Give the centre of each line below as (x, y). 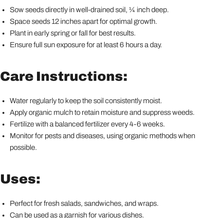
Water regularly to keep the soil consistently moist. (86, 101)
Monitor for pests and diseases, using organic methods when (102, 136)
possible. (23, 148)
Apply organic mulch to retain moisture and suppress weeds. (102, 113)
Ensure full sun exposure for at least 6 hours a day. (86, 45)
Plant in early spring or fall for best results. (73, 33)
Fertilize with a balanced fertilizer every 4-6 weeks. (87, 124)
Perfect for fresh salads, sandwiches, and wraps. (84, 204)
